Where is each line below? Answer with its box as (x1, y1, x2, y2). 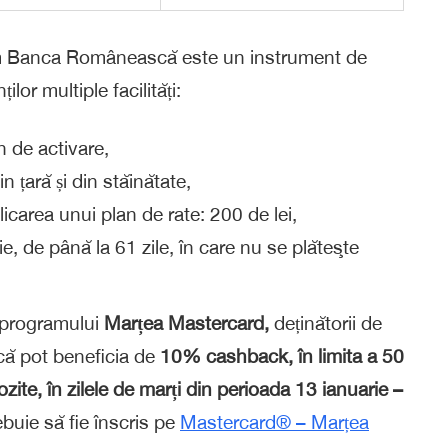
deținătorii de (269, 312, 382, 335)
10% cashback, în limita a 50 (160, 345, 404, 368)
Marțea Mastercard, (104, 312, 269, 335)
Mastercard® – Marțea (180, 411, 369, 434)
